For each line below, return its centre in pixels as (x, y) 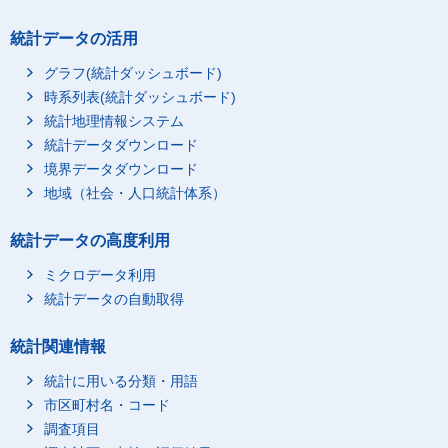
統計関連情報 (58, 347)
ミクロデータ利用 (100, 275)
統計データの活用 (74, 39)
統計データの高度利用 (90, 241)
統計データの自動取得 (114, 299)
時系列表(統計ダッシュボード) (140, 97)
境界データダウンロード (121, 169)
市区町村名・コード (107, 405)
